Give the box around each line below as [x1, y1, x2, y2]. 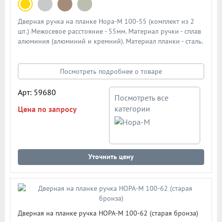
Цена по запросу [18, 104, 77, 114]
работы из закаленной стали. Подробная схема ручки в [18, 56, 190, 66]
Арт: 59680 [18, 87, 56, 98]
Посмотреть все [114, 93, 169, 103]
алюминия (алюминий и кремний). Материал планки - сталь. [18, 37, 203, 46]
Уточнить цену [88, 152, 134, 162]
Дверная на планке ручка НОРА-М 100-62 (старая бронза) [18, 209, 198, 218]
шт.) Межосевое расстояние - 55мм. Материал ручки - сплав [18, 27, 201, 36]
